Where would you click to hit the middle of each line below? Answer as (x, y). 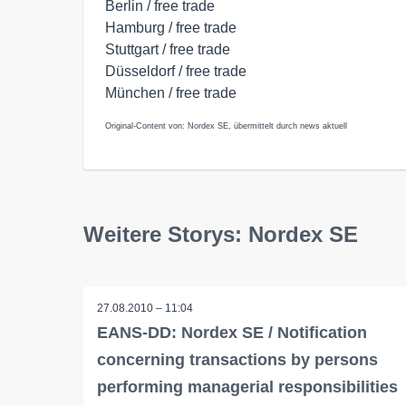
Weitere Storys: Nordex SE (221, 234)
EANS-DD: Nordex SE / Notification (232, 333)
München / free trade (171, 93)
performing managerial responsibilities (247, 387)
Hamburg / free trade (171, 28)
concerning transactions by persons (237, 360)
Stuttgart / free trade (168, 49)
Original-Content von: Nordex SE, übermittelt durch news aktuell (226, 126)
